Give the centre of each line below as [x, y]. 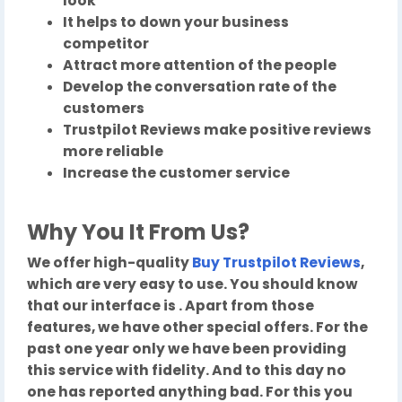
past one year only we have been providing [187, 349]
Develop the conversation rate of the [200, 87]
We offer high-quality [109, 263]
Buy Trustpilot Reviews [276, 263]
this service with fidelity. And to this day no [187, 371]
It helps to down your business [176, 22]
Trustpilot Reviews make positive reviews [217, 130]
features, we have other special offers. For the [197, 328]
